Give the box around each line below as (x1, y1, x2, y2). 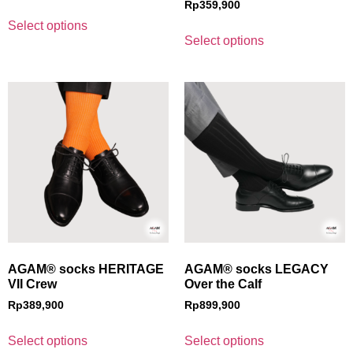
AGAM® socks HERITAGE (8, 262, 164, 277)
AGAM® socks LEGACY (184, 262, 329, 277)
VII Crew (8, 277, 57, 292)
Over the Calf (184, 277, 262, 292)
